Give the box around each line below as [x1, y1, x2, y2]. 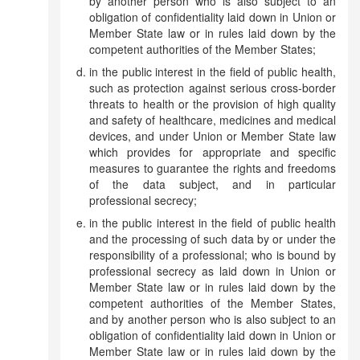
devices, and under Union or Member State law [89, 128, 336, 144]
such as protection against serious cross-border [89, 80, 336, 96]
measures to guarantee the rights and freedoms [89, 160, 336, 176]
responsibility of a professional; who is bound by [89, 247, 336, 263]
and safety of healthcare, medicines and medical [89, 112, 336, 128]
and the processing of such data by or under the [89, 231, 336, 247]
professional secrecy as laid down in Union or [89, 263, 336, 279]
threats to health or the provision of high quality [89, 96, 336, 112]
